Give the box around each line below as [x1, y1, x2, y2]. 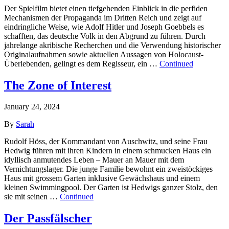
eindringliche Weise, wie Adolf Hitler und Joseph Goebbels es [4, 22, 204, 31]
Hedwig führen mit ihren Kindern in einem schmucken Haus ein [4, 146, 211, 155]
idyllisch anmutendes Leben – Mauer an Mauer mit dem [4, 155, 184, 165]
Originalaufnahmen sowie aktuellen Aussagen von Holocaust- [4, 50, 203, 59]
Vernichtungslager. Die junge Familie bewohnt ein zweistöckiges [4, 165, 213, 174]
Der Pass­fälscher [4, 212, 92, 225]
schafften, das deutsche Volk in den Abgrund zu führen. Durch [4, 31, 205, 40]
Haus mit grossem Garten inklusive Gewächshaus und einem [4, 174, 200, 183]
